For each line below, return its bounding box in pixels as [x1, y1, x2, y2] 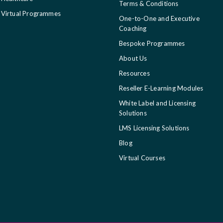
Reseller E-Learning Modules [119, 84, 204, 92]
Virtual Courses [119, 153, 165, 162]
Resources [119, 69, 150, 77]
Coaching [119, 24, 147, 32]
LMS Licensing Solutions [119, 123, 190, 132]
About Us [119, 54, 147, 62]
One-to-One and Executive [119, 14, 200, 22]
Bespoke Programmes [119, 39, 185, 47]
